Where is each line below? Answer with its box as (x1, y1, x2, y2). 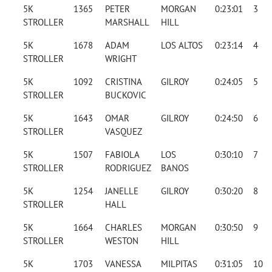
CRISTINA (104, 76, 141, 88)
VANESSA (104, 258, 141, 270)
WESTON (104, 235, 138, 247)
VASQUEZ (104, 126, 142, 138)
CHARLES (104, 222, 142, 234)
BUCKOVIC (104, 89, 146, 101)
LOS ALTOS (160, 39, 203, 52)
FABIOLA (104, 149, 139, 161)
